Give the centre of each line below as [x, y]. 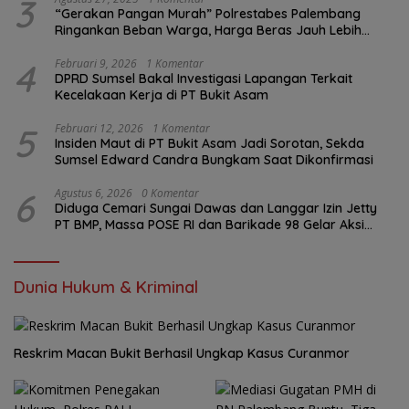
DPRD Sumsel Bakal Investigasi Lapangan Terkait [204, 78]
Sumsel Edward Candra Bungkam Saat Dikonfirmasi [214, 159]
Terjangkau [89, 46]
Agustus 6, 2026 [94, 193]
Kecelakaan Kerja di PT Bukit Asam [162, 94]
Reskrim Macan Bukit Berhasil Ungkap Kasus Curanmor [182, 353]
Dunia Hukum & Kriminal [106, 287]
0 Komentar [170, 193]
